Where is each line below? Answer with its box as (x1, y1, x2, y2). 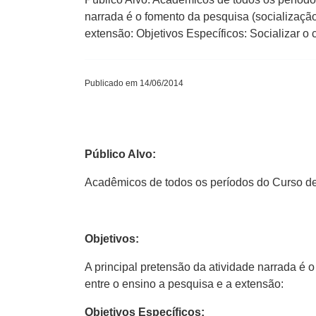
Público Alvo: (85, 148, 156, 160)
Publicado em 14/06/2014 (85, 78, 183, 88)
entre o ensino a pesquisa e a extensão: (85, 278, 284, 290)
